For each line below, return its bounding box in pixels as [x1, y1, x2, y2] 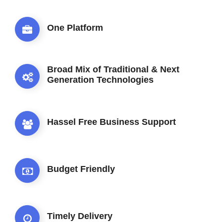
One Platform [47, 22, 103, 33]
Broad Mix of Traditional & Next [47, 64, 179, 75]
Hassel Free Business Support [47, 116, 176, 127]
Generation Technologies [47, 75, 154, 85]
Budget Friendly [47, 164, 115, 174]
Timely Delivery [47, 211, 112, 221]
